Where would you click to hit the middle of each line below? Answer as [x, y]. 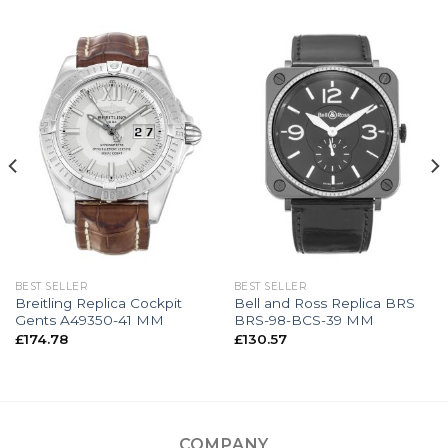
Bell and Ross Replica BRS [324, 303]
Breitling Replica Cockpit [98, 303]
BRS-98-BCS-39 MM [303, 320]
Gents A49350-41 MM [89, 320]
